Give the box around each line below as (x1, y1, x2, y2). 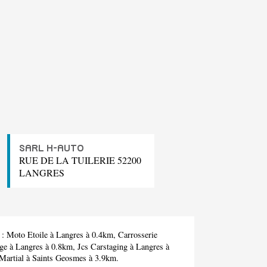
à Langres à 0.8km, (7, 241, 77, 253)
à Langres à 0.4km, (48, 229, 118, 241)
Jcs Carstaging (77, 241, 128, 253)
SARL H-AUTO (19, 144, 84, 154)
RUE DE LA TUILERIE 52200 (19, 154, 141, 167)
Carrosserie (118, 229, 157, 241)
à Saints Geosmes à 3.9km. (24, 252, 119, 264)
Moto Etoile (7, 229, 48, 241)
